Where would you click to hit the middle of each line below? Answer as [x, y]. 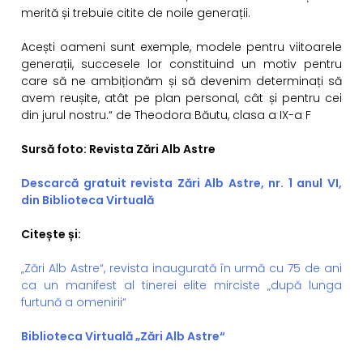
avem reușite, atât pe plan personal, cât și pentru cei [181, 98]
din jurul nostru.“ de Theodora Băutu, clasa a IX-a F [166, 115]
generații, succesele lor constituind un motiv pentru [181, 64]
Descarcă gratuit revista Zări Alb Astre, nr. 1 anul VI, [181, 184]
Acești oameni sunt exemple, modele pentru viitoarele [181, 47]
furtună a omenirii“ [75, 303]
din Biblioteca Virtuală [88, 201]
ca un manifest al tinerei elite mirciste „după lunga [181, 286]
